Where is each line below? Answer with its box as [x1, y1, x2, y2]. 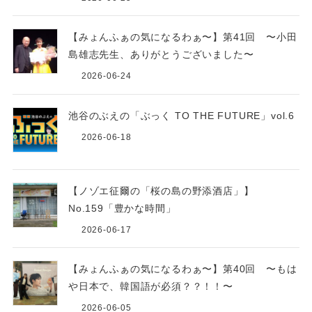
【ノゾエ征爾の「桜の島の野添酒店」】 [68, 185, 254, 196]
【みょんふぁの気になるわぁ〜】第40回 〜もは [68, 263, 297, 275]
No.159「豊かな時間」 [68, 202, 176, 214]
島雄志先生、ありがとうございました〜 [68, 49, 254, 61]
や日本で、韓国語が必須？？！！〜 [68, 281, 233, 292]
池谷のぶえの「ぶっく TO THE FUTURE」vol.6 [68, 109, 295, 121]
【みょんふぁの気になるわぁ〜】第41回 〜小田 [68, 31, 297, 43]
